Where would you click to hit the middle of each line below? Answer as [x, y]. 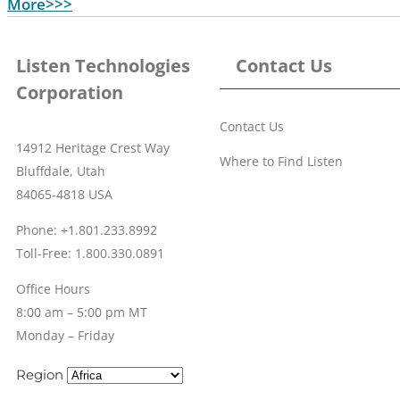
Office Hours [53, 288]
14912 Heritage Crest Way [93, 147]
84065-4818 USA [64, 194]
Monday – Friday [65, 335]
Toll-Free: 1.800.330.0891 [90, 253]
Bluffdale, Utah [61, 171]
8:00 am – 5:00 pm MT [82, 312]
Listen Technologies [103, 65]
